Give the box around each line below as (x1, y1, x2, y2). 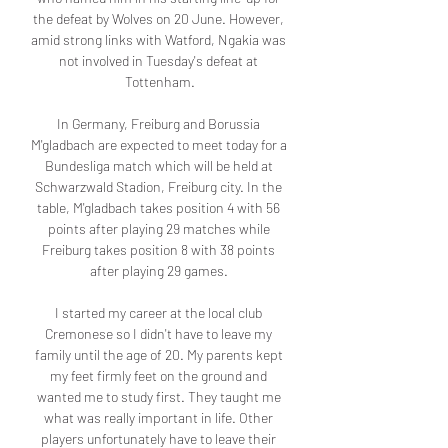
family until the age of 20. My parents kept (34, 346, 283, 364)
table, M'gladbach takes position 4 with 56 (37, 199, 280, 217)
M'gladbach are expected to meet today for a (30, 136, 287, 154)
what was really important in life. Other (44, 409, 273, 427)
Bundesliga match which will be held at (44, 157, 273, 175)
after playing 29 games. (89, 262, 231, 280)
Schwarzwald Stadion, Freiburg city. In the (35, 178, 282, 196)
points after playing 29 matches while (47, 220, 270, 238)
